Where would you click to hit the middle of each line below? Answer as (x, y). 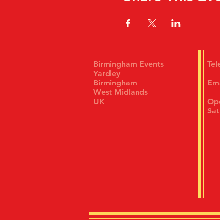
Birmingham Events (130, 64)
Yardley (107, 74)
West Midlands (121, 92)
